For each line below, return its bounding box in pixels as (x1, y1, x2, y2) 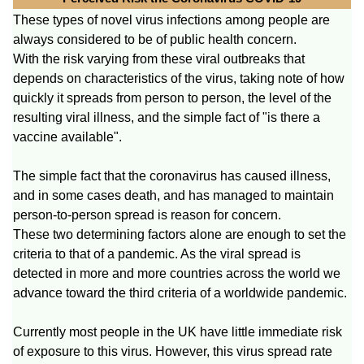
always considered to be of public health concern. (13, 32, 297, 46)
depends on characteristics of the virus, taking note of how (13, 71, 344, 85)
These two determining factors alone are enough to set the (13, 227, 346, 241)
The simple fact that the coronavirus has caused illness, (13, 168, 331, 183)
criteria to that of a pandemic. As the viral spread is (13, 246, 301, 261)
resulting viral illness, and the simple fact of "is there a (13, 110, 320, 124)
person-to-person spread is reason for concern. (13, 207, 281, 222)
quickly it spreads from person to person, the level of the (13, 90, 331, 105)
